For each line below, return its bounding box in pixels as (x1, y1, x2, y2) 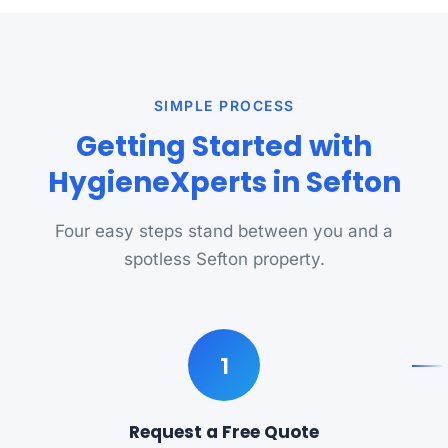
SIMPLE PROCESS (153, 97, 295, 114)
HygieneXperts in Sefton (47, 163, 401, 202)
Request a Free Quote (129, 420, 319, 444)
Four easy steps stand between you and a (55, 221, 393, 241)
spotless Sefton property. (123, 249, 325, 269)
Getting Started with (76, 127, 372, 166)
